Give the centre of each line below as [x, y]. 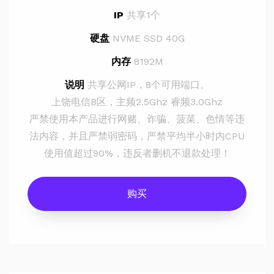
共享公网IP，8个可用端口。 [147, 85]
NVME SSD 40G [147, 38]
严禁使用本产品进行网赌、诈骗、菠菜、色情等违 [137, 119]
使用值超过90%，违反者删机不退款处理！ [137, 153]
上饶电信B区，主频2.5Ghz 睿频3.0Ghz [137, 102]
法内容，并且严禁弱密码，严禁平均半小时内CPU [137, 136]
